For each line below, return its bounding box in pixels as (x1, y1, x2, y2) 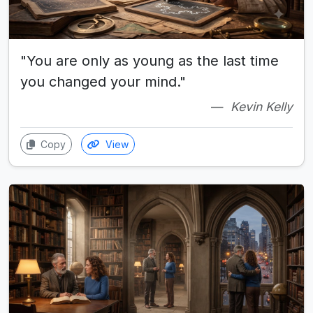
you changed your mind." (20, 73, 186, 91)
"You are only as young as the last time (20, 52, 279, 70)
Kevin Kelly (231, 99, 293, 115)
